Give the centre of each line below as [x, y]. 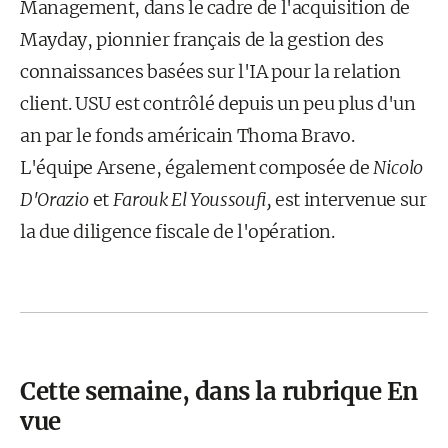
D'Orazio [55, 199]
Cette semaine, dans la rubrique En [219, 391]
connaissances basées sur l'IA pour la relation [210, 71]
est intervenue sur [349, 199]
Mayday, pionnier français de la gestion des [202, 39]
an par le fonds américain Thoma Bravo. [187, 135]
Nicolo [397, 167]
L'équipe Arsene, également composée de [196, 167]
